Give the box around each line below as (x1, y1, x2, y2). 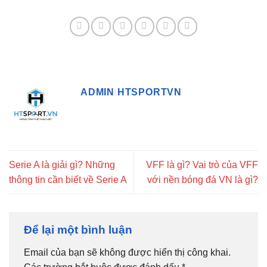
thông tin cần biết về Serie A (9, 175, 127, 185)
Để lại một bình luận (24, 223, 135, 237)
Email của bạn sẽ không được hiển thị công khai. (24, 247, 231, 257)
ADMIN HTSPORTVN (80, 86, 182, 97)
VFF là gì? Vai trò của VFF (146, 160, 258, 170)
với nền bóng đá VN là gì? (147, 175, 258, 185)
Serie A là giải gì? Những (9, 160, 115, 170)
